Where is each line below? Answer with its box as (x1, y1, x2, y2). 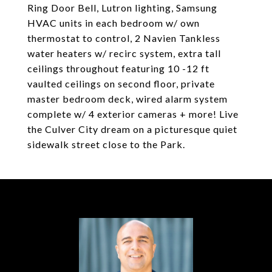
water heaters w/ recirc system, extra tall (27, 47, 221, 59)
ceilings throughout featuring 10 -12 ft (27, 63, 209, 74)
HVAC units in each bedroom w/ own (27, 17, 200, 29)
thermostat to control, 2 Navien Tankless (27, 32, 220, 44)
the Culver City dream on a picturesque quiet (27, 123, 237, 135)
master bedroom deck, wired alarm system (27, 93, 228, 104)
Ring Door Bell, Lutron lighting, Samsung (27, 2, 217, 13)
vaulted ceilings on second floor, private (27, 78, 215, 89)
